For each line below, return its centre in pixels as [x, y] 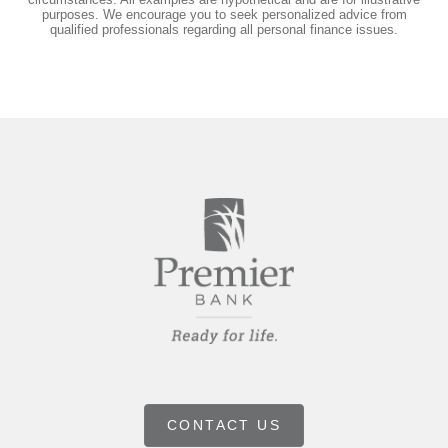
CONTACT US [224, 424]
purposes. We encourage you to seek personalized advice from [224, 15]
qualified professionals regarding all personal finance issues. [224, 30]
